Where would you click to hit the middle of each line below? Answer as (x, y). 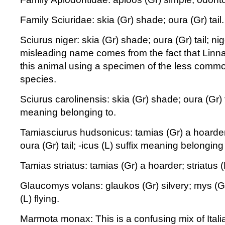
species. (38, 79)
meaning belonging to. (68, 112)
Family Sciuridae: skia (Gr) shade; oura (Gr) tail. (122, 20)
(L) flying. (40, 199)
